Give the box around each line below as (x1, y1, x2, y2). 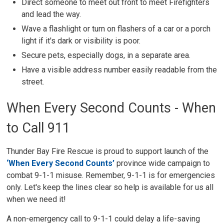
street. (21, 77, 44, 86)
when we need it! (6, 194, 66, 204)
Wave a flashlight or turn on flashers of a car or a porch (21, 24, 211, 33)
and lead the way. (21, 9, 81, 19)
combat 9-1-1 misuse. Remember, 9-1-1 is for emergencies (6, 170, 215, 180)
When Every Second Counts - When (6, 100, 216, 116)
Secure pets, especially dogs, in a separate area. (21, 50, 191, 60)
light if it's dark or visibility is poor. (21, 36, 141, 45)
